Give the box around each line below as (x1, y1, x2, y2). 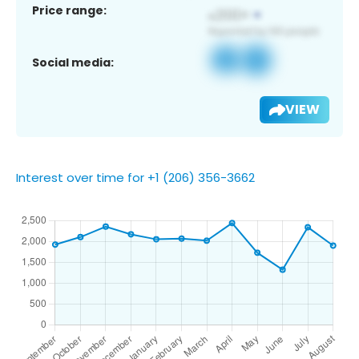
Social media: (32, 54, 114, 71)
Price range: (32, 2, 107, 18)
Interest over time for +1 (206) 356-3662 (16, 168, 255, 186)
